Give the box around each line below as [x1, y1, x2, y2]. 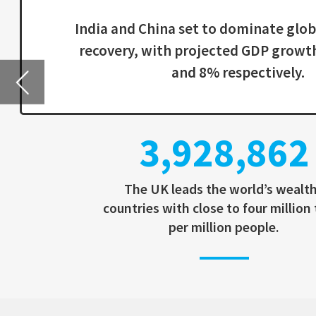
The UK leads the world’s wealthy [88, 38, 232, 51]
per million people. [120, 66, 200, 78]
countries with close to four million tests [73, 51, 247, 65]
